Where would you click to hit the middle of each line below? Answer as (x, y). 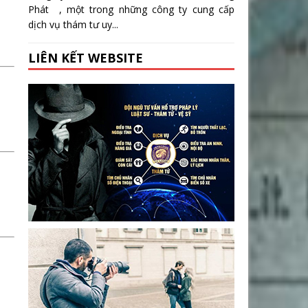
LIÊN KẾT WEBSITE (86, 58)
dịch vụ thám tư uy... (73, 25)
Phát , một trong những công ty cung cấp (131, 10)
